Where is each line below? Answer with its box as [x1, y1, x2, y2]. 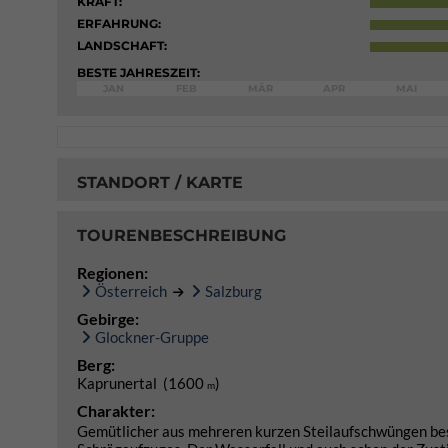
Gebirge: [77, 309, 139, 328]
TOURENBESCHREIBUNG [77, 225, 286, 245]
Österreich [95, 282, 167, 300]
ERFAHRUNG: [77, 16, 161, 31]
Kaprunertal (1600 [77, 374, 207, 392]
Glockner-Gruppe [95, 328, 209, 346]
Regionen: [77, 263, 148, 282]
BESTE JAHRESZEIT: [77, 65, 200, 80]
